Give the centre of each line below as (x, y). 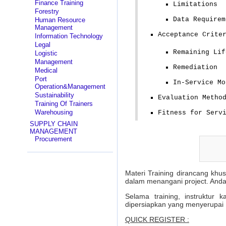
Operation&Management (70, 87)
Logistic (46, 53)
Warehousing (53, 112)
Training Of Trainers (64, 104)
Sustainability (54, 95)
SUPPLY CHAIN (53, 124)
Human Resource (60, 20)
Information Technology (69, 36)
